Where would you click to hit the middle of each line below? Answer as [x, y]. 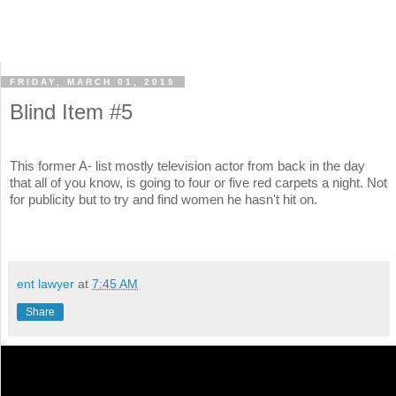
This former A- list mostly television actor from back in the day [187, 166]
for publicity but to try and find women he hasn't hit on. [164, 200]
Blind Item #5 [71, 112]
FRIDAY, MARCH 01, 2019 [93, 82]
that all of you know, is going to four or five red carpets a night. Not [198, 183]
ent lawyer [46, 284]
